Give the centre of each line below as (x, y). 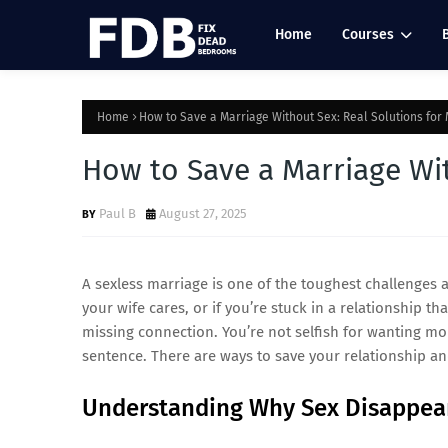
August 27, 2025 (203, 213)
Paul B (117, 213)
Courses (367, 34)
